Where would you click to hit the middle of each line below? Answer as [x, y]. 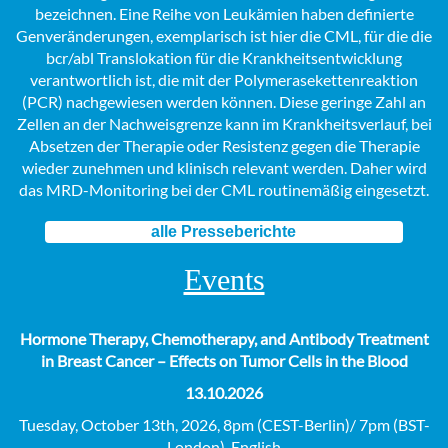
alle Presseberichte [224, 232]
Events [224, 280]
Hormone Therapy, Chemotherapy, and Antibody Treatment [224, 339]
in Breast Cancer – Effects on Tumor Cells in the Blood [224, 361]
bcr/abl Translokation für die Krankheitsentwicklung [224, 58]
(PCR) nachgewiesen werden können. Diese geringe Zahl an [224, 102]
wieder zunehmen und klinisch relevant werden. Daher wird [224, 168]
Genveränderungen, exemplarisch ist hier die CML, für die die [224, 36]
